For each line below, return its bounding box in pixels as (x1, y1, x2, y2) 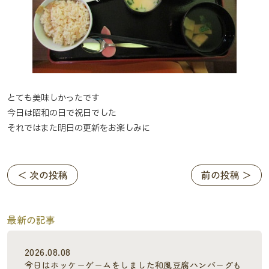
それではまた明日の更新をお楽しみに (7, 121, 150, 134)
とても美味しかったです (7, 91, 100, 104)
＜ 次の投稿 (17, 168, 68, 183)
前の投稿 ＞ (201, 168, 252, 183)
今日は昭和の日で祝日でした (7, 106, 116, 119)
